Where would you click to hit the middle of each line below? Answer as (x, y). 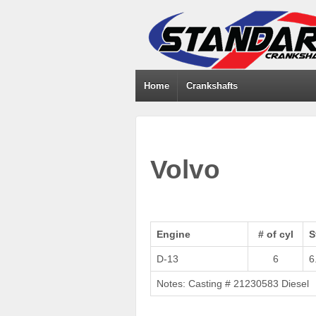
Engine (174, 234)
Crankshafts (212, 86)
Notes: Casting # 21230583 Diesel (233, 283)
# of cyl (275, 234)
